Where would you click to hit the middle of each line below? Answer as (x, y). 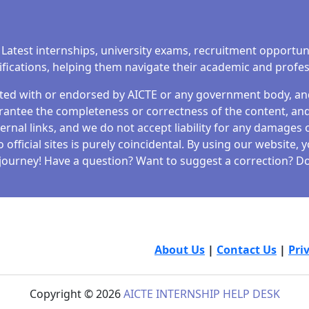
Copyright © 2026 (76, 294)
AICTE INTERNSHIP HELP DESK (201, 294)
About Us (180, 250)
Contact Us (247, 250)
